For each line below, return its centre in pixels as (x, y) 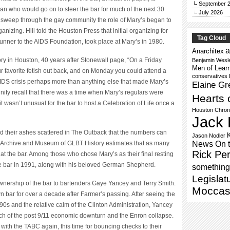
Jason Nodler (209, 136)
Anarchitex (208, 51)
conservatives (210, 76)
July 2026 (211, 12)
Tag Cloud (212, 38)
